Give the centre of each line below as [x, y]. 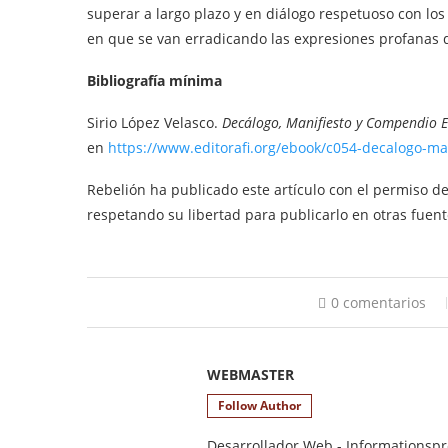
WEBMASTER [250, 374]
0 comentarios [378, 302]
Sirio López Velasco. [154, 122]
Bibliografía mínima [154, 80]
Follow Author [259, 405]
